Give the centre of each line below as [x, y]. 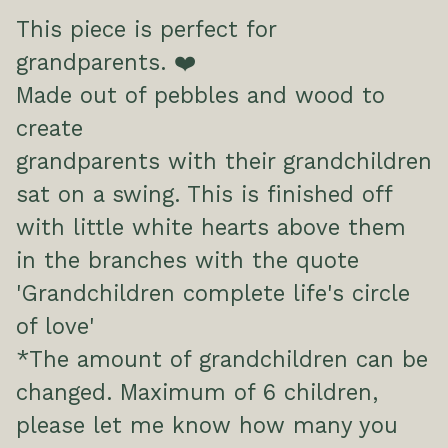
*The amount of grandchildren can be [222, 359]
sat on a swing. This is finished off [204, 194]
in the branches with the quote [187, 260]
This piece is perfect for [146, 29]
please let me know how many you [207, 425]
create [49, 128]
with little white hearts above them [211, 227]
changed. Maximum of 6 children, [197, 392]
